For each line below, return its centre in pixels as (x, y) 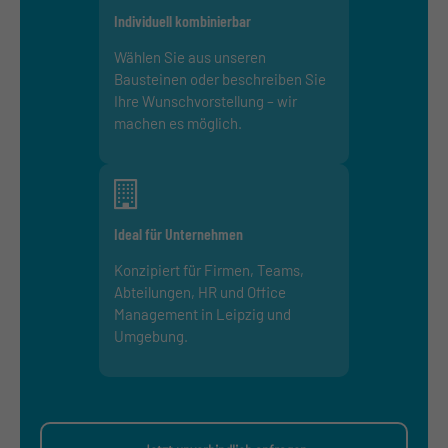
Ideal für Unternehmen (178, 233)
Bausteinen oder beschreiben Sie (220, 78)
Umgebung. (151, 335)
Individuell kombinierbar (182, 20)
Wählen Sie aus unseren (190, 56)
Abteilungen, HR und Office (200, 291)
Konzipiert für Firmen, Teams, (209, 269)
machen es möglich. (178, 122)
